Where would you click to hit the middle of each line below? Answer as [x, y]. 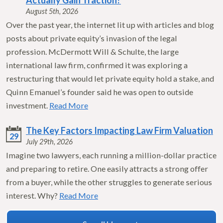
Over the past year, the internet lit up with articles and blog [110, 25]
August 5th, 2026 [52, 11]
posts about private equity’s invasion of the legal [92, 38]
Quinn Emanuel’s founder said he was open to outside [100, 92]
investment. [28, 106]
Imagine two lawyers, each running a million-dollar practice [111, 155]
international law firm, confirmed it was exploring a [97, 65]
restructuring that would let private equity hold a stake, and [110, 79]
